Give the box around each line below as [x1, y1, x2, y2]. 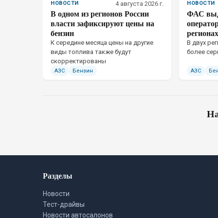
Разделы [43, 170, 73, 181]
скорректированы [51, 57, 106, 65]
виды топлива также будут [51, 48, 131, 55]
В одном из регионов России [51, 8, 149, 19]
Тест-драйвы [43, 200, 85, 208]
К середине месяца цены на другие [51, 39, 153, 46]
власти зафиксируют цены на [51, 18, 154, 29]
